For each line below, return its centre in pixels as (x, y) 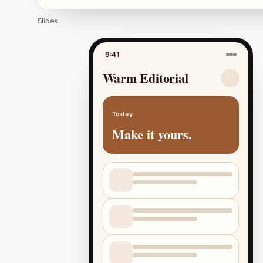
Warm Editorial (145, 78)
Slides (48, 21)
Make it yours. (152, 134)
